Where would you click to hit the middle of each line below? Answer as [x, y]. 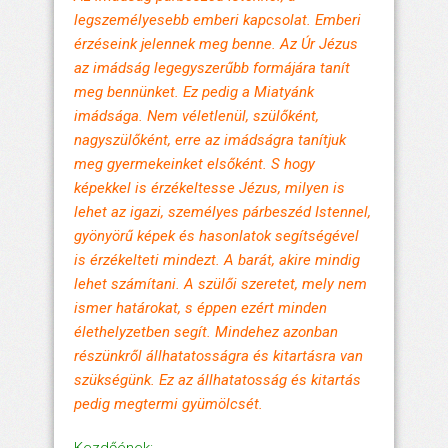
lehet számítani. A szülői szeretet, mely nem [220, 283]
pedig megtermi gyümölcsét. [168, 403]
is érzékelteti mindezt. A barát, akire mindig [217, 259]
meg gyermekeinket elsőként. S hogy [194, 163]
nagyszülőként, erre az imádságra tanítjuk [210, 139]
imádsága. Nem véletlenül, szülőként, [196, 115]
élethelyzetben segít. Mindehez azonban [206, 331]
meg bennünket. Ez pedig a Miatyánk [194, 91]
